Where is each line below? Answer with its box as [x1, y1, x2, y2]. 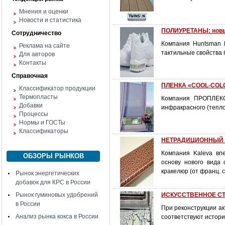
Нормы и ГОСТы [19, 119, 65, 126]
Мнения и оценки [19, 8, 68, 15]
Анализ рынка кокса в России [16, 213, 98, 220]
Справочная [12, 72, 48, 79]
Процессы [19, 110, 48, 118]
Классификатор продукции [19, 85, 95, 92]
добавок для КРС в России [16, 179, 90, 186]
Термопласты [19, 93, 58, 100]
